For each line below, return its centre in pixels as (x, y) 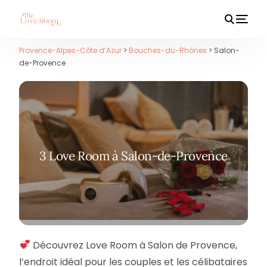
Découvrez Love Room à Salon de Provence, (133, 245)
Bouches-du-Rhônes (168, 50)
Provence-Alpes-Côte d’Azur (71, 50)
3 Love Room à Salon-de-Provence (133, 156)
